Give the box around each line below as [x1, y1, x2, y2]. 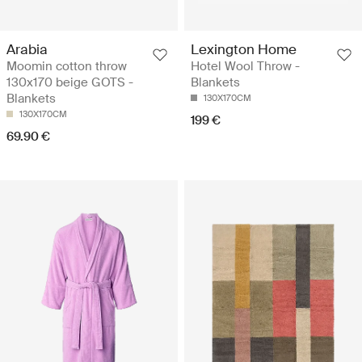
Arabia [6, 40, 48, 59]
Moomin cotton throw [6, 58, 127, 75]
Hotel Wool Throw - [191, 58, 300, 75]
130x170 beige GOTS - [6, 74, 133, 91]
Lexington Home [191, 40, 297, 59]
